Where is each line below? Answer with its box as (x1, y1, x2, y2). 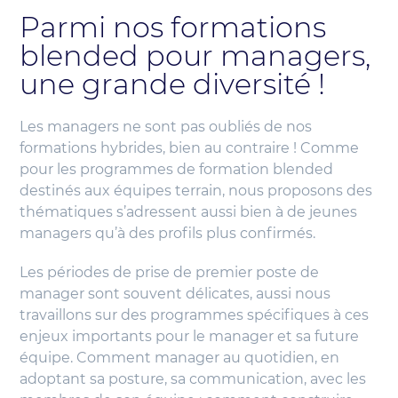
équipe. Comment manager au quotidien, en (20, 349, 340, 367)
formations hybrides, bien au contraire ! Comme (20, 139, 360, 157)
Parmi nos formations (20, 10, 327, 45)
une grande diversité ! (20, 67, 326, 102)
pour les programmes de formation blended (20, 161, 334, 179)
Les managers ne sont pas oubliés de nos (20, 118, 313, 136)
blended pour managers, (20, 38, 371, 74)
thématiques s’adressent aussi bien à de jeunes (20, 203, 358, 221)
